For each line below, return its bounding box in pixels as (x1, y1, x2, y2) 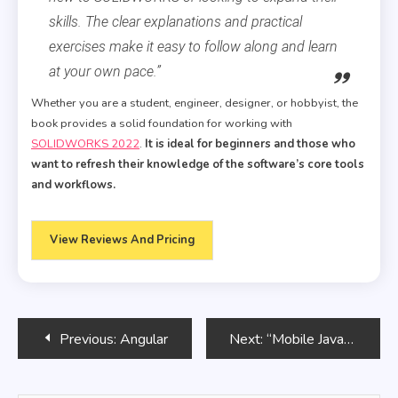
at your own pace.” (49, 63, 161, 81)
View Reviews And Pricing (50, 232, 195, 249)
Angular (120, 330, 168, 350)
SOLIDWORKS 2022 (31, 136, 139, 153)
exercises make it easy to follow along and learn (49, 38, 338, 56)
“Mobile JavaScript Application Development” (267, 330, 345, 350)
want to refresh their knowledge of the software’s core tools (31, 156, 364, 173)
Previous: (60, 330, 116, 350)
